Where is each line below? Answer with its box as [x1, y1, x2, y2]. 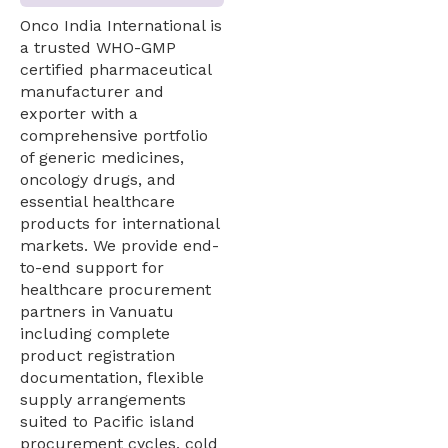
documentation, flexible [20, 367, 204, 387]
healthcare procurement [20, 279, 211, 299]
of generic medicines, [20, 147, 184, 167]
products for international [20, 213, 219, 233]
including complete [20, 323, 170, 343]
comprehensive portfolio [20, 125, 208, 145]
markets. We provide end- [20, 235, 219, 255]
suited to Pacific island [20, 411, 195, 431]
